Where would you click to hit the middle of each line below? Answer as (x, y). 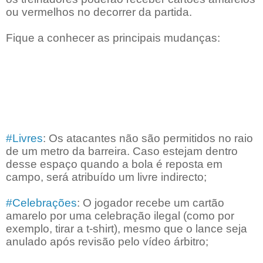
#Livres (24, 139)
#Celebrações (41, 203)
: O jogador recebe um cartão (151, 203)
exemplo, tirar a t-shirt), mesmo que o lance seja (127, 229)
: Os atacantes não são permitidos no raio (148, 139)
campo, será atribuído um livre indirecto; (106, 177)
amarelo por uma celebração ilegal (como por (120, 216)
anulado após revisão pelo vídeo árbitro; (107, 242)
